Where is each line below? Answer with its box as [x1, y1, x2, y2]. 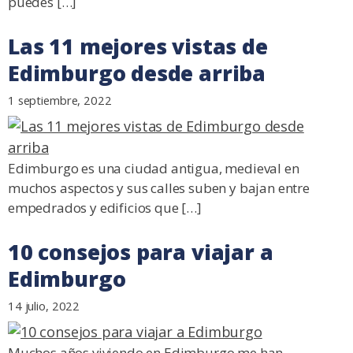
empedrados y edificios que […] [8, 199, 202, 217]
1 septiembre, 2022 [8, 92, 112, 109]
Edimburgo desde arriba [8, 59, 266, 88]
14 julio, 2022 [8, 298, 80, 314]
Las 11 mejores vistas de [8, 32, 268, 61]
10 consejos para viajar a [8, 238, 273, 267]
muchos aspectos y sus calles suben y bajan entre [8, 179, 310, 198]
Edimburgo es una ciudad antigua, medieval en [8, 159, 299, 178]
